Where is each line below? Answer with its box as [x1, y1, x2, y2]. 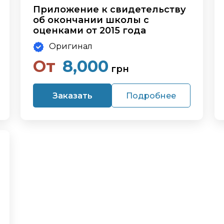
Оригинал [49, 41, 93, 51]
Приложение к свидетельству [33, 4, 186, 15]
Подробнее [126, 90, 176, 100]
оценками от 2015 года [33, 25, 146, 36]
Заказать [52, 90, 92, 100]
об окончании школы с [33, 14, 149, 26]
